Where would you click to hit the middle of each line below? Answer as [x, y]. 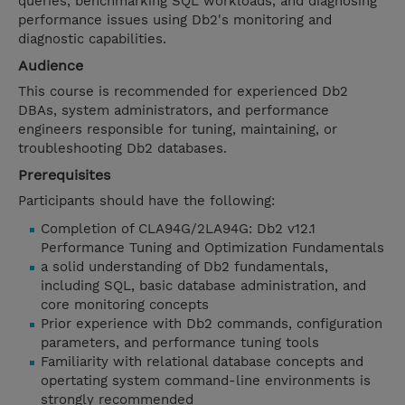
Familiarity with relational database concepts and [202, 362]
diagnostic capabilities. [92, 39]
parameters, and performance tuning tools [180, 343]
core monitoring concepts [125, 305]
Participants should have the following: [146, 201]
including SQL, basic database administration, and [203, 286]
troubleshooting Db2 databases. [122, 149]
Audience [51, 66]
